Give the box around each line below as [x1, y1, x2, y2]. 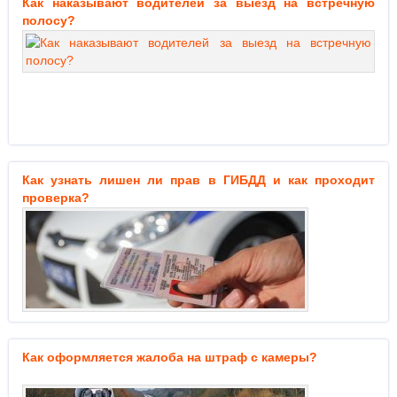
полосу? [22, 13, 75, 27]
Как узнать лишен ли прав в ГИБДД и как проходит [22, 173, 375, 187]
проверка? [22, 191, 90, 205]
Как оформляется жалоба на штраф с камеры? [22, 350, 317, 364]
